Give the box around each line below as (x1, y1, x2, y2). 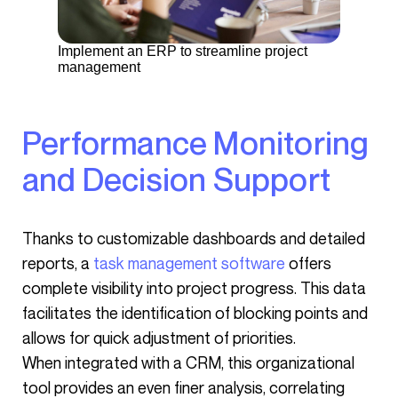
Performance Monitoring (22, 123, 42, 162)
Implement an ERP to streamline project (58, 44, 307, 59)
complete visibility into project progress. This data (22, 278, 366, 298)
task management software (93, 253, 285, 273)
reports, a (22, 253, 93, 273)
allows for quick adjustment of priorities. (22, 328, 296, 347)
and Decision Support (22, 160, 331, 198)
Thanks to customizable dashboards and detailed (22, 228, 33, 248)
